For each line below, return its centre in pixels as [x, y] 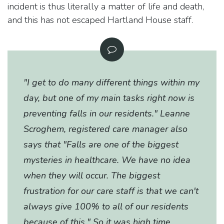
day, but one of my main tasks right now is [109, 98]
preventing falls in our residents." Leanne [107, 113]
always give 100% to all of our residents [106, 206]
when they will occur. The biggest [92, 175]
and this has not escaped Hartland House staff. [100, 20]
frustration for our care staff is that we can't [111, 191]
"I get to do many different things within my [111, 82]
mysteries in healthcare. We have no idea [107, 160]
